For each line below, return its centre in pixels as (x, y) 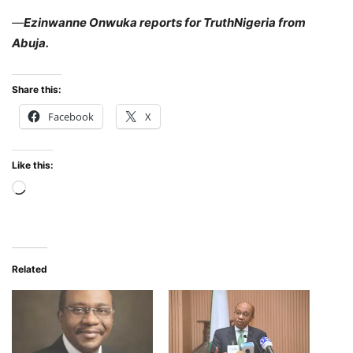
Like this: (33, 165)
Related (30, 269)
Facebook (71, 117)
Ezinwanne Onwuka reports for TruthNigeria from (165, 23)
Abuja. (30, 43)
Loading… (52, 190)
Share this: (37, 90)
